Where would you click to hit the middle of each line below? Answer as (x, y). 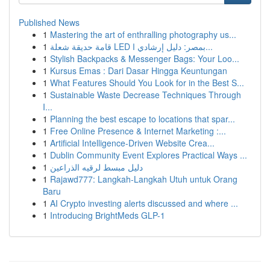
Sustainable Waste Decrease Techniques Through (146, 95)
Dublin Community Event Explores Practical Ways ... (149, 155)
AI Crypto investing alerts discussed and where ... (144, 203)
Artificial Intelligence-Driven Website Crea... (132, 143)
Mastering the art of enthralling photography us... (143, 34)
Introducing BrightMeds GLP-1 (108, 215)
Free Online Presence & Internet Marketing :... (138, 131)
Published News (49, 22)
